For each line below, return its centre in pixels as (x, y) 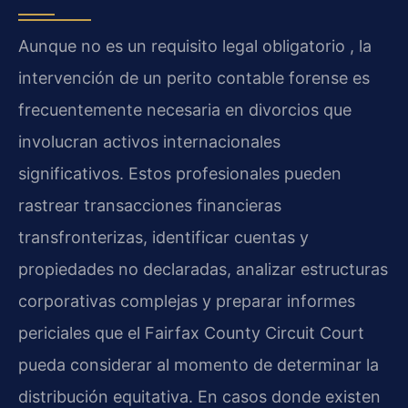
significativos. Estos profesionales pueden (180, 173)
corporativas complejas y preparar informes (187, 301)
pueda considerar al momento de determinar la (199, 364)
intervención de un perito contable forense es (194, 77)
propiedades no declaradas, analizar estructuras (203, 269)
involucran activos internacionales (149, 141)
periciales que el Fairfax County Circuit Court (191, 332)
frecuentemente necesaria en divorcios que (185, 109)
